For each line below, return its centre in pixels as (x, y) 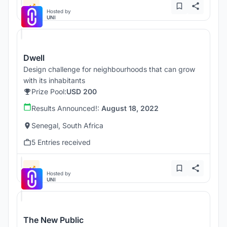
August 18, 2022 (130, 108)
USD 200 (82, 92)
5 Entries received (61, 142)
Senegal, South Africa (67, 126)
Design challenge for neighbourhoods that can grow (109, 69)
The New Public (53, 220)
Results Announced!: (66, 108)
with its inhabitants (54, 81)
